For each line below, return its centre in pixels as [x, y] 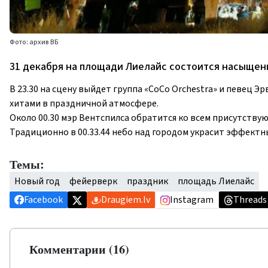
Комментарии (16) [79, 249]
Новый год [37, 181]
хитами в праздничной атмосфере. [84, 103]
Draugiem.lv [126, 200]
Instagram [192, 200]
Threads [250, 200]
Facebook [43, 200]
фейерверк [93, 181]
